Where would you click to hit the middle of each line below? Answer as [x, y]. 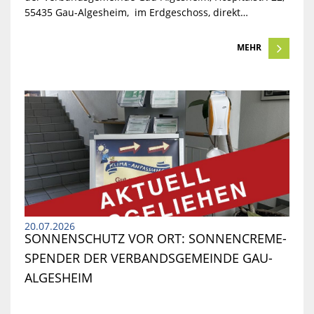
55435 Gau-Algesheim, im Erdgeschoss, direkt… [136, 13]
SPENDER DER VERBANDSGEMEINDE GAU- [148, 258]
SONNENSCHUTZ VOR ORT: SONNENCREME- [155, 238]
